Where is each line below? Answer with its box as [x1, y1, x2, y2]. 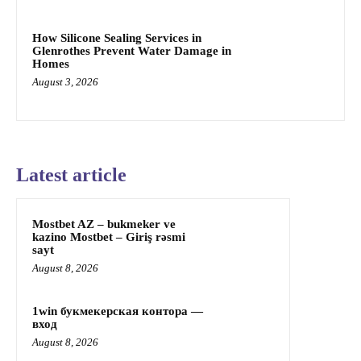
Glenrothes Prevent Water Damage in [32, 44, 231, 57]
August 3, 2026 [32, 75, 98, 88]
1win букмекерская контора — [32, 305, 203, 318]
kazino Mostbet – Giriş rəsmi [32, 230, 185, 244]
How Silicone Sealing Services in [32, 31, 201, 44]
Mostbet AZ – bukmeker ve [32, 218, 176, 231]
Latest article [16, 164, 127, 186]
